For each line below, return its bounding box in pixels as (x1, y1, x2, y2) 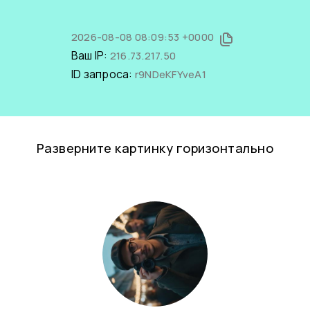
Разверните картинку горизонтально (36, 140, 274, 156)
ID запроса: (71, 66, 135, 82)
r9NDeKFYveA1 (134, 67, 206, 82)
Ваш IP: (71, 48, 110, 63)
